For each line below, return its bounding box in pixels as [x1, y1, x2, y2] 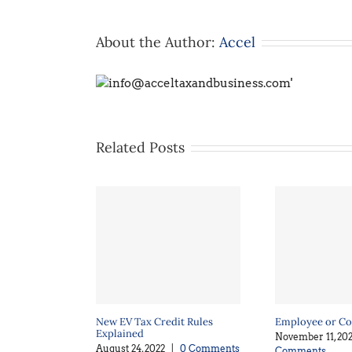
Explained [96, 327, 144, 340]
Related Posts [96, 138, 185, 156]
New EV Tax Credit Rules [96, 315, 213, 328]
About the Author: [96, 33, 219, 51]
